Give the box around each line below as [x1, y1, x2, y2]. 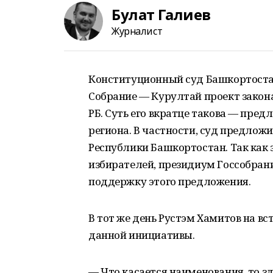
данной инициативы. [88, 228, 195, 242]
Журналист [112, 24, 163, 38]
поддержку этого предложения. [88, 174, 251, 188]
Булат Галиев [112, 4, 211, 24]
